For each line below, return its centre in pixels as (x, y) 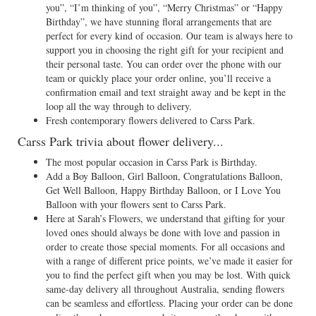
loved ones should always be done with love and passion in (163, 232)
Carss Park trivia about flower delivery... (121, 141)
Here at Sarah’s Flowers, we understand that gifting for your (165, 218)
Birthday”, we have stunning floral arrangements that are (159, 22)
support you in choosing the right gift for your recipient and (165, 50)
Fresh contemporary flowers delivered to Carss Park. (151, 120)
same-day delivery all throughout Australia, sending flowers (165, 289)
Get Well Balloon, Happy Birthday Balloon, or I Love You (163, 190)
